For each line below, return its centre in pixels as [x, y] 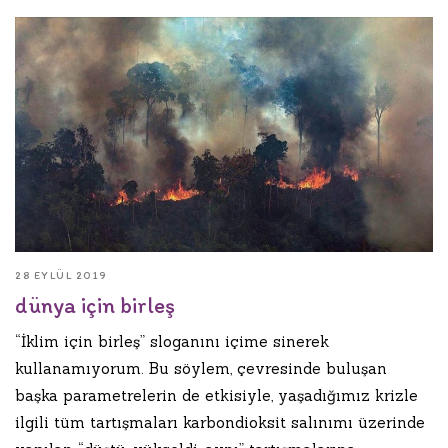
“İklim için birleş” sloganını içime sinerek [172, 342]
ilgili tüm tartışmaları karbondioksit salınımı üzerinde [220, 423]
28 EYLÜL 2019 [61, 276]
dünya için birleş [95, 306]
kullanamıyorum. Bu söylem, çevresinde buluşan [201, 369]
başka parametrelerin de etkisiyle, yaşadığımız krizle [216, 396]
